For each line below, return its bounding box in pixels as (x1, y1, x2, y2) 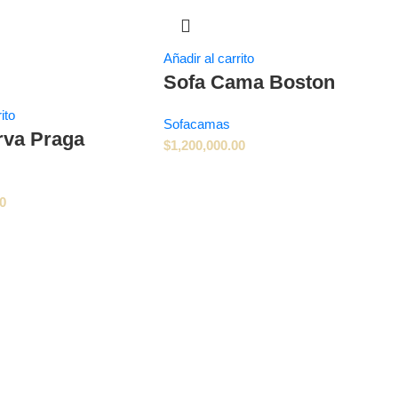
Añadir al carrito (163, 50, 255, 66)
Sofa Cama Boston (163, 70, 336, 93)
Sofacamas (163, 115, 231, 131)
